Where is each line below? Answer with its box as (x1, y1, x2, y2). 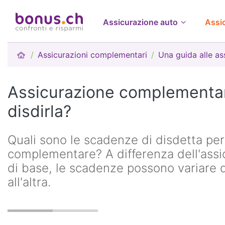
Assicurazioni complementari (38, 50, 148, 60)
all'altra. (8, 175, 51, 189)
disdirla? (8, 101, 71, 121)
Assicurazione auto (103, 17, 178, 27)
